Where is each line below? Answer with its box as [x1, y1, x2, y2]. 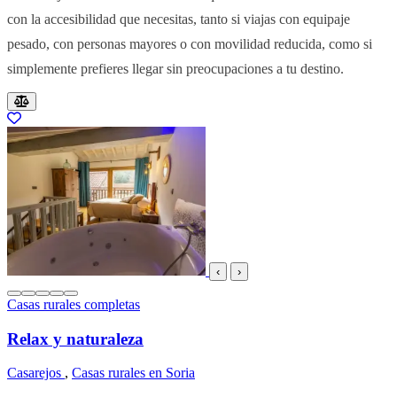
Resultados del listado [6, 90, 203, 114]
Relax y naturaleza [7, 329, 144, 348]
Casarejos [7, 365, 65, 381]
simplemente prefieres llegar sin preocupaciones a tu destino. [7, 59, 344, 77]
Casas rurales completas [7, 296, 140, 312]
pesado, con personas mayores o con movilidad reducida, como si [7, 35, 372, 52]
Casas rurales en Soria [72, 365, 195, 381]
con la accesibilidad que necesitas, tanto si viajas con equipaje [7, 10, 350, 27]
